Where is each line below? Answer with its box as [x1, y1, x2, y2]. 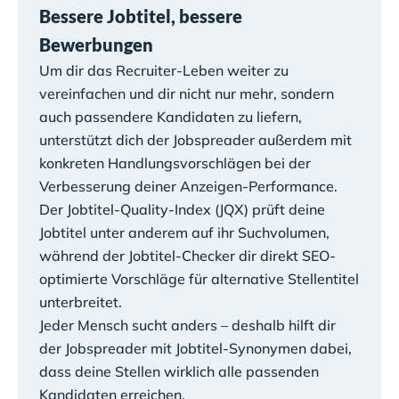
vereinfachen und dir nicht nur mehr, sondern [39, 84, 334, 102]
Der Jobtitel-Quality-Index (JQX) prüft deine [39, 199, 325, 218]
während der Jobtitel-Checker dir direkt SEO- [39, 246, 336, 265]
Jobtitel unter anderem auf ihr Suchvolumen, [39, 223, 330, 241]
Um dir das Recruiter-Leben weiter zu [39, 61, 289, 79]
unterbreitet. [39, 292, 122, 311]
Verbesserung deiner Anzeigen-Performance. [39, 176, 341, 195]
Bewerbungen [39, 33, 157, 55]
